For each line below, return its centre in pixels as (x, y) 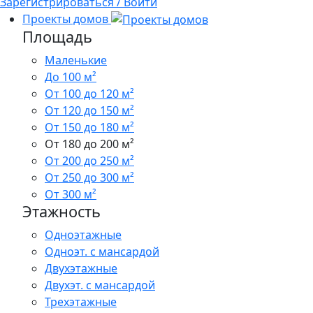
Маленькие (76, 60)
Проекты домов (67, 19)
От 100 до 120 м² (89, 94)
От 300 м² (71, 195)
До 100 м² (71, 77)
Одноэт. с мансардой (102, 252)
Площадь (57, 37)
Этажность (61, 212)
